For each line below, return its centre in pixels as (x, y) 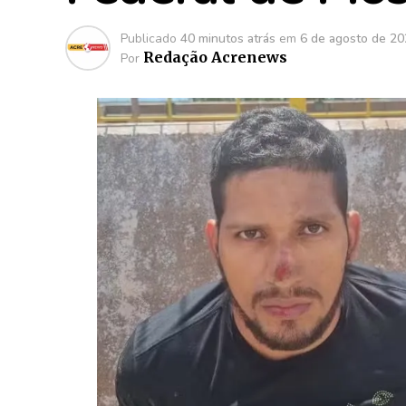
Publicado (149, 39)
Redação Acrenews (215, 57)
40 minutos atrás (228, 39)
